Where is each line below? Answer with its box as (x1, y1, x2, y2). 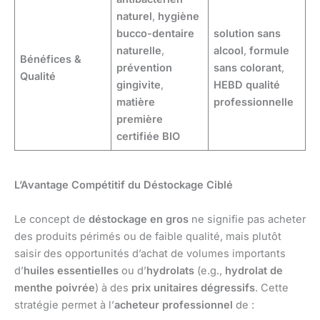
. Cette (255, 281, 289, 294)
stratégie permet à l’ (14, 298, 114, 311)
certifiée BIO (116, 129, 181, 143)
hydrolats (146, 264, 194, 277)
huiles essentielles (24, 264, 119, 277)
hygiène (158, 9, 200, 23)
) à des (95, 281, 131, 294)
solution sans (214, 26, 281, 40)
